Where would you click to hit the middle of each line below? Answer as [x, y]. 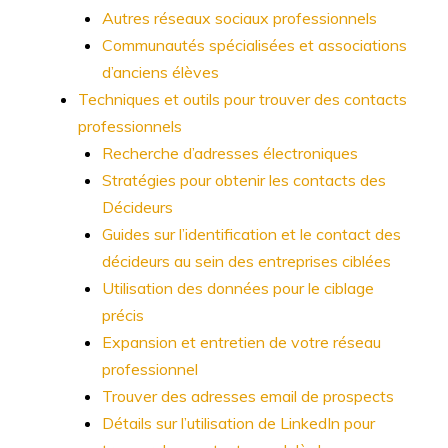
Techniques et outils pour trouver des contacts [242, 99]
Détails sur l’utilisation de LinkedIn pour [238, 423]
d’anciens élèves [160, 72]
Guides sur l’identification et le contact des [251, 234]
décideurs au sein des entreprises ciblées [246, 261]
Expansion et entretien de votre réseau [241, 342]
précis [123, 315]
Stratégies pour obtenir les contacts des [244, 180]
